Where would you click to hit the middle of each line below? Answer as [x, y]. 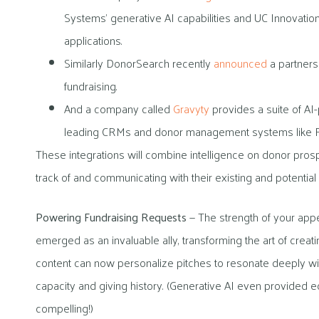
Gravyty [191, 108]
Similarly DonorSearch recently [139, 63]
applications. [93, 40]
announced [240, 63]
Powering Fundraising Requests [111, 216]
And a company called [119, 108]
